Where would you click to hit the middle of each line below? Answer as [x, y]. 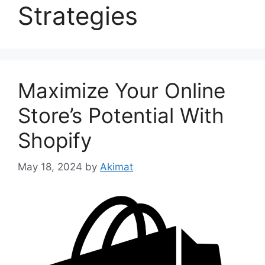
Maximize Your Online [122, 91]
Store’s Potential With [121, 116]
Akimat [117, 167]
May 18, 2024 [50, 167]
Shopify [55, 140]
